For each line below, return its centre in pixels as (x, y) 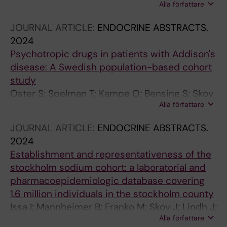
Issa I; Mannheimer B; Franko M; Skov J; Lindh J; (113, 207)
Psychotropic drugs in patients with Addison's (113, 54)
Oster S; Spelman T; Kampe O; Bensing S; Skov (112, 93)
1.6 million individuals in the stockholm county (112, 194)
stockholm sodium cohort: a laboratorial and (108, 167)
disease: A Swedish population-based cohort (111, 67)
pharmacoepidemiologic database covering (107, 181)
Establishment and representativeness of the (111, 154)
